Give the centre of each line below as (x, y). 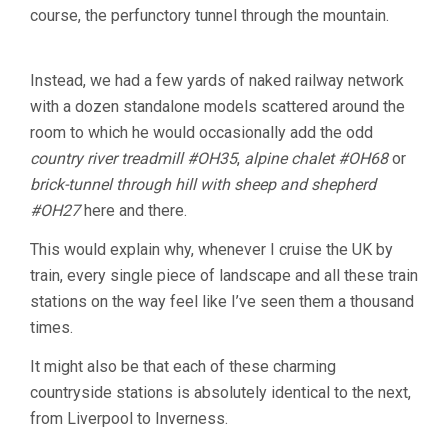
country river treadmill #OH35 (133, 158)
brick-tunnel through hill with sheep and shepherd (203, 184)
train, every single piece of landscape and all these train (224, 275)
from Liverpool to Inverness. (129, 418)
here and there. (133, 210)
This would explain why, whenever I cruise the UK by (211, 249)
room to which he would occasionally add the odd (201, 132)
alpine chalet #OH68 (316, 158)
